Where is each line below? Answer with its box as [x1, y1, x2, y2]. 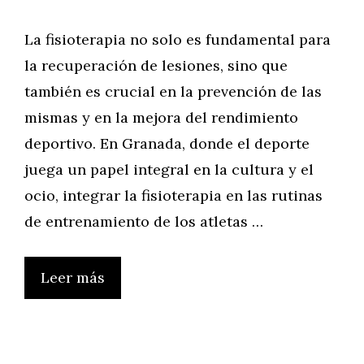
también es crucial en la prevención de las [24, 82, 322, 101]
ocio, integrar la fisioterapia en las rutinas [24, 186, 323, 205]
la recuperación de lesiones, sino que [24, 56, 288, 75]
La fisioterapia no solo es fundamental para [24, 30, 331, 49]
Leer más [41, 268, 105, 287]
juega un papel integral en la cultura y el [24, 160, 314, 179]
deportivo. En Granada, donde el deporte [24, 134, 310, 153]
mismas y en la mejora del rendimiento [24, 108, 298, 127]
